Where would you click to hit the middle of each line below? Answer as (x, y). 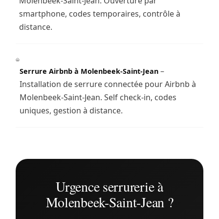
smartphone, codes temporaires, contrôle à (99, 13)
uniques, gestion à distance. (71, 110)
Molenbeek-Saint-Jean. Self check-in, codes (98, 97)
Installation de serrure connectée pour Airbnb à (108, 84)
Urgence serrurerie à (109, 186)
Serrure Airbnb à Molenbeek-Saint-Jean (89, 71)
